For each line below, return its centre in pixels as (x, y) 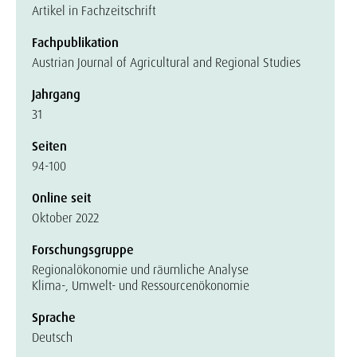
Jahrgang (56, 94)
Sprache (54, 318)
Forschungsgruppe (83, 250)
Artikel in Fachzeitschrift (94, 11)
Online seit (61, 198)
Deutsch (52, 337)
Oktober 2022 (65, 218)
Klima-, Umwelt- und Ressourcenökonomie (141, 286)
